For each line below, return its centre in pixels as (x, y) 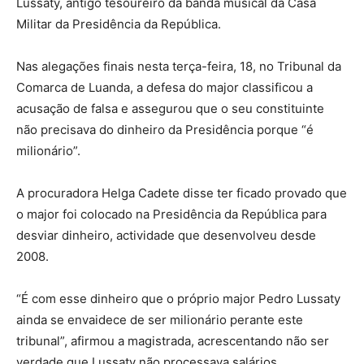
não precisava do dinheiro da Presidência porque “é (165, 129)
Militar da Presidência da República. (119, 24)
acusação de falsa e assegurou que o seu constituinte (170, 108)
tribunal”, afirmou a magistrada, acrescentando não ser (173, 340)
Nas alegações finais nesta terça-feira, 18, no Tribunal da (179, 66)
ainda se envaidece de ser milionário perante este (160, 319)
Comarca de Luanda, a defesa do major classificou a (165, 87)
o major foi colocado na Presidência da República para (171, 214)
